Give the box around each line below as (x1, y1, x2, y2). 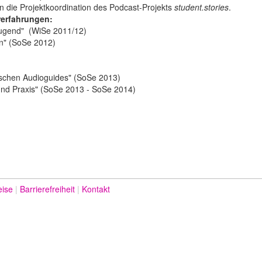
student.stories (174, 1, 229, 13)
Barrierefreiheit (20, 183, 75, 195)
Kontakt (82, 183, 110, 195)
